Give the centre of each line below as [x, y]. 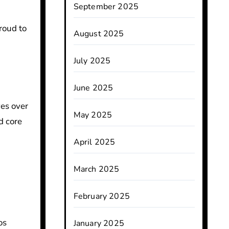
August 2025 [99, 34]
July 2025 [92, 61]
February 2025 [102, 196]
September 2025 [106, 7]
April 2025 [94, 142]
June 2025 [93, 88]
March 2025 [96, 169]
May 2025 [93, 115]
